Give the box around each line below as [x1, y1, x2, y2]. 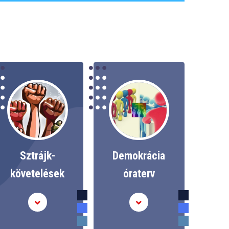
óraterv [123, 167, 155, 180]
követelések [10, 167, 65, 180]
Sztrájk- [19, 149, 55, 163]
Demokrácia [112, 149, 166, 163]
